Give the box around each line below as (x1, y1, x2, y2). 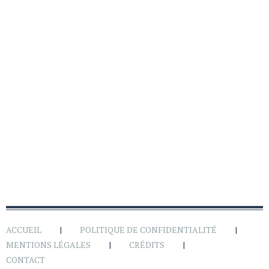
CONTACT (6, 253, 45, 265)
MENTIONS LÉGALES (6, 238, 91, 250)
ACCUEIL (6, 223, 41, 235)
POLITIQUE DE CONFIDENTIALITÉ (80, 223, 217, 235)
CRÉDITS (129, 238, 165, 250)
